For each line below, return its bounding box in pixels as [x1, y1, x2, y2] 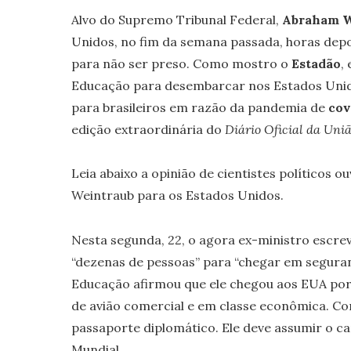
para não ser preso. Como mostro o [71, 55, 291, 71]
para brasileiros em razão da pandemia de [71, 99, 328, 115]
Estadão [291, 55, 341, 71]
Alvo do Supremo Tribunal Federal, [71, 11, 282, 27]
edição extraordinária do [71, 121, 225, 137]
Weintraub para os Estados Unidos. [71, 187, 284, 204]
